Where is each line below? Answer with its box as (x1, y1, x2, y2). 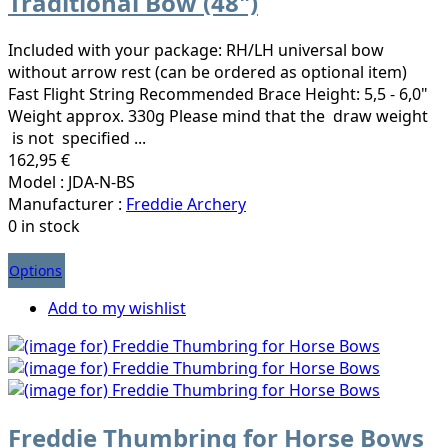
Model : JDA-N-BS (8, 170, 135, 193)
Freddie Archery (126, 192, 246, 215)
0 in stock (8, 214, 80, 237)
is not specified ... (8, 126, 146, 149)
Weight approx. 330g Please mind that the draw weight (8, 104, 428, 127)
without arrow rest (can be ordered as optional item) (8, 60, 407, 83)
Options (9, 260, 62, 280)
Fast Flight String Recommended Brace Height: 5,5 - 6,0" (8, 82, 428, 105)
